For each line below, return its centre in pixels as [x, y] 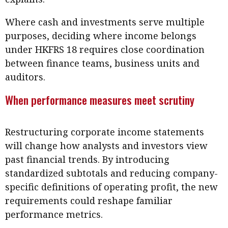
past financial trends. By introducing [87, 159]
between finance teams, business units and [102, 63]
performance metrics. [54, 214]
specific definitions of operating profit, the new [111, 187]
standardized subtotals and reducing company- [111, 173]
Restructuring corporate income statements [105, 132]
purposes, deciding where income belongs [101, 35]
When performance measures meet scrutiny [100, 99]
